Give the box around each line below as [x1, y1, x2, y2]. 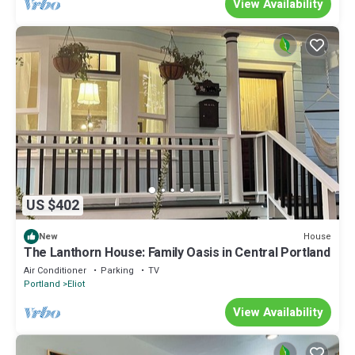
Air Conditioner [24, 264, 86, 278]
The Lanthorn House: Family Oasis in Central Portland [24, 243, 330, 263]
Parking [101, 264, 134, 278]
